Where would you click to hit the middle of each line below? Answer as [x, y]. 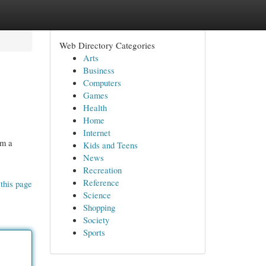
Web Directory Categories [107, 45]
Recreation [102, 170]
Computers [102, 83]
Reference [101, 182]
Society [96, 220]
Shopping [99, 207]
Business [99, 70]
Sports [94, 232]
